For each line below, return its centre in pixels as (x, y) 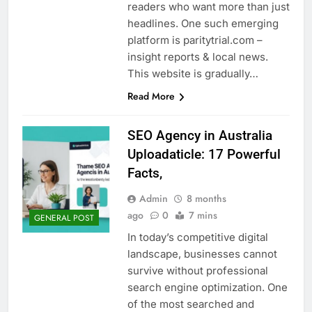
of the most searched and (190, 304)
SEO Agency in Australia (200, 135)
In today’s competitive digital (197, 237)
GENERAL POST (64, 218)
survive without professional (197, 270)
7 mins (203, 215)
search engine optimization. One (207, 287)
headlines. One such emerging (203, 23)
